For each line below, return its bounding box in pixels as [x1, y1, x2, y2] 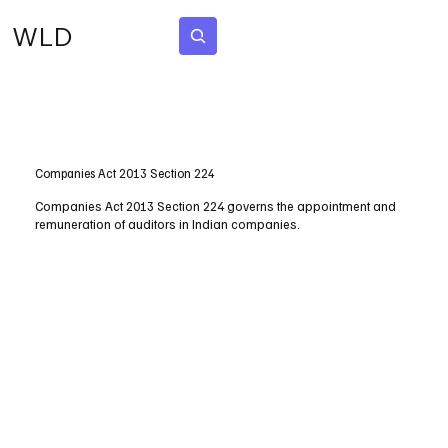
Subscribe [266, 28, 316, 43]
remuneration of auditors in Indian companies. [35, 215, 301, 232]
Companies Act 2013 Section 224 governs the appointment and [35, 197, 397, 214]
